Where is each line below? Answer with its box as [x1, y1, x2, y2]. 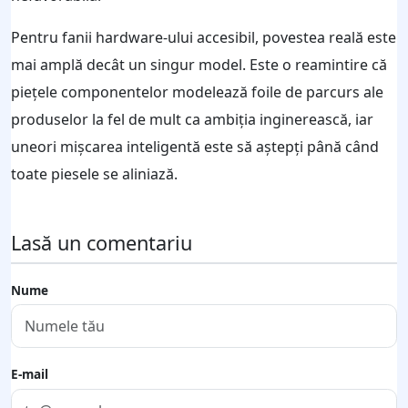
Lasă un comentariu [11, 229, 192, 256]
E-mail [11, 365, 48, 383]
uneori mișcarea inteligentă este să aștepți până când [11, 136, 379, 157]
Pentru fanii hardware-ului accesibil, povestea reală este [11, 26, 396, 47]
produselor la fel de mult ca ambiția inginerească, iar [11, 108, 373, 129]
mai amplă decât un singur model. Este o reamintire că [11, 54, 387, 75]
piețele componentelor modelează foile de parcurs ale [11, 81, 383, 102]
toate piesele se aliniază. [11, 163, 178, 184]
